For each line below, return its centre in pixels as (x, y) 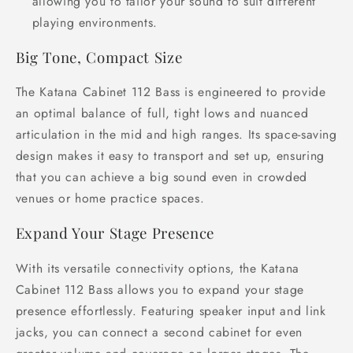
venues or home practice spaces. (110, 199)
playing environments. (95, 22)
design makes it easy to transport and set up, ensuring (170, 156)
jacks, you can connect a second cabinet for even (159, 332)
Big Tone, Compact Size (99, 57)
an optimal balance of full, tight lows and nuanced (162, 113)
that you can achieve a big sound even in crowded (161, 177)
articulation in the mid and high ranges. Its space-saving (176, 135)
